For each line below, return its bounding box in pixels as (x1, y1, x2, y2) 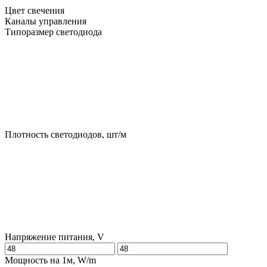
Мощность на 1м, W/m (5, 255, 96, 266)
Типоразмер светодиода (5, 27, 102, 38)
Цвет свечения (5, 5, 67, 16)
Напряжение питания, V (5, 232, 104, 243)
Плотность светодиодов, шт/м (5, 129, 126, 140)
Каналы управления (5, 16, 86, 27)
